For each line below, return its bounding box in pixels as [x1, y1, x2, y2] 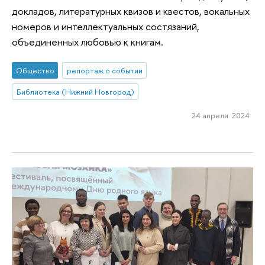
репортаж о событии [66, 65, 143, 76]
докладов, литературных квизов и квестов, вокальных [12, 4, 250, 18]
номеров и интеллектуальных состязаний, [12, 19, 199, 33]
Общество [15, 65, 54, 76]
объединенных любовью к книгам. [12, 34, 163, 49]
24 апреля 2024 [191, 109, 250, 121]
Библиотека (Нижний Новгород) [16, 86, 134, 98]
